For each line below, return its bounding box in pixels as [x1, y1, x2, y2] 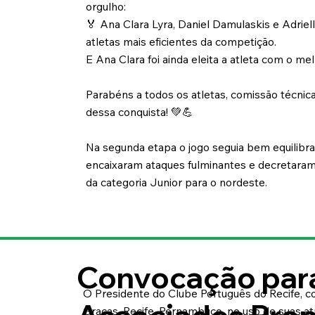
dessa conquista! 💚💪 [85, 104, 193, 119]
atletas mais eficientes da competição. [85, 34, 276, 49]
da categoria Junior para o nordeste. [85, 174, 267, 189]
